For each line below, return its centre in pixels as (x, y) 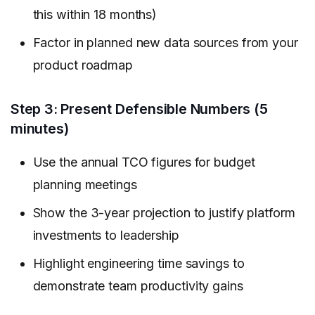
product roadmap (83, 65)
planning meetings (85, 184)
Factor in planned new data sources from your (165, 43)
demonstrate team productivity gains (138, 285)
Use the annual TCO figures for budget (144, 162)
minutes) (40, 129)
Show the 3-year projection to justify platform (164, 212)
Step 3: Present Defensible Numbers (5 (139, 109)
